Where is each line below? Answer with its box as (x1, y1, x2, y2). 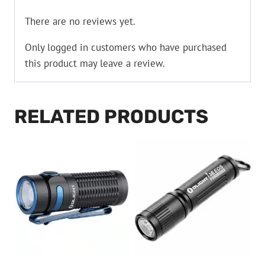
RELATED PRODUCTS (14, 105, 208, 128)
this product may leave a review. (25, 56, 165, 70)
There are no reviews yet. (25, 14, 135, 28)
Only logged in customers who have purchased (25, 40, 227, 54)
